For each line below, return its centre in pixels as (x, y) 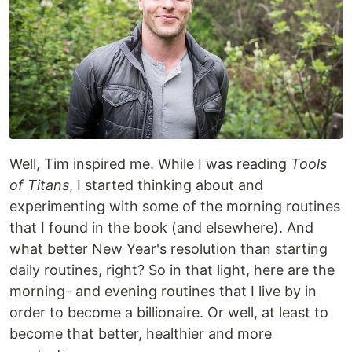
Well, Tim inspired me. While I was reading (150, 163)
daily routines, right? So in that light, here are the (172, 269)
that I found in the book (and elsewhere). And (161, 227)
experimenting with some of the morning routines (175, 206)
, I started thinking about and (166, 185)
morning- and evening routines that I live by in (163, 291)
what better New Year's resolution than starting (169, 248)
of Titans (39, 185)
